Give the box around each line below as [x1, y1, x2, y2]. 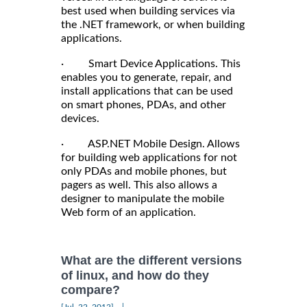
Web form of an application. [61, 207, 196, 219]
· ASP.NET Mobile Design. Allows [61, 138, 240, 150]
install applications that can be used [61, 86, 233, 97]
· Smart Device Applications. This [61, 58, 241, 70]
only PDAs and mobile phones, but [61, 166, 227, 177]
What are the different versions [61, 254, 242, 268]
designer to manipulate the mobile [61, 193, 224, 205]
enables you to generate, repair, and [61, 72, 232, 84]
